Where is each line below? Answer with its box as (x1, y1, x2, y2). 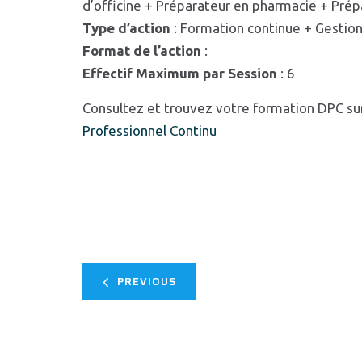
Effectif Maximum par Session (82, 65, 277, 81)
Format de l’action (82, 43, 201, 58)
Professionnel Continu (82, 123, 217, 138)
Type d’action (82, 20, 170, 36)
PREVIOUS (117, 273, 176, 290)
